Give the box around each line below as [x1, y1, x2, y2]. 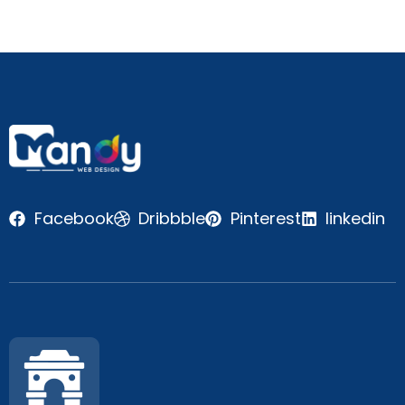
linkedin [325, 207, 385, 231]
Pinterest [230, 207, 301, 231]
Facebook [33, 207, 114, 231]
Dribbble [138, 207, 205, 231]
